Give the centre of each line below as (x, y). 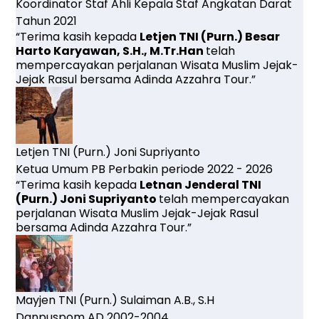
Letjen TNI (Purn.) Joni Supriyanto (108, 152)
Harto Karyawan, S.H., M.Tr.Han (111, 51)
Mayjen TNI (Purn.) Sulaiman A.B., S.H (115, 300)
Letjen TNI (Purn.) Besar (210, 36)
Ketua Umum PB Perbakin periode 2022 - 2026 (145, 169)
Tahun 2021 (47, 21)
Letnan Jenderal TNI (201, 184)
